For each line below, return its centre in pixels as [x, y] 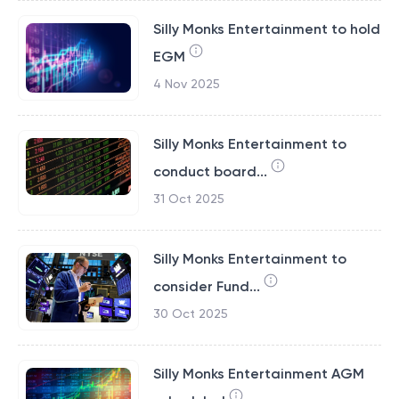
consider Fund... [206, 286]
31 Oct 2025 [188, 199]
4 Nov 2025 [186, 84]
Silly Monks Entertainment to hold [266, 29]
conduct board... [210, 171]
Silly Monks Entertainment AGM [258, 374]
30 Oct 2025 [190, 313]
